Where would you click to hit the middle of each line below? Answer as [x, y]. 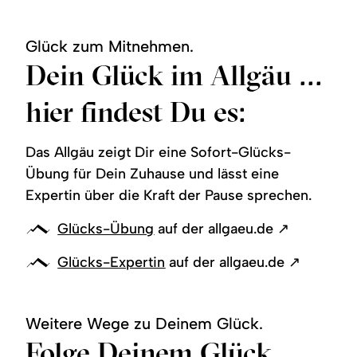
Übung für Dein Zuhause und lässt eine [153, 173]
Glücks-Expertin [112, 262]
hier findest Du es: [136, 111]
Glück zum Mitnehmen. [110, 46]
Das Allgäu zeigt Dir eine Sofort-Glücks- [159, 152]
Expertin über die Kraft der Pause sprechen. [169, 195]
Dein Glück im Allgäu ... [175, 75]
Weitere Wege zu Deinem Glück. [145, 323]
